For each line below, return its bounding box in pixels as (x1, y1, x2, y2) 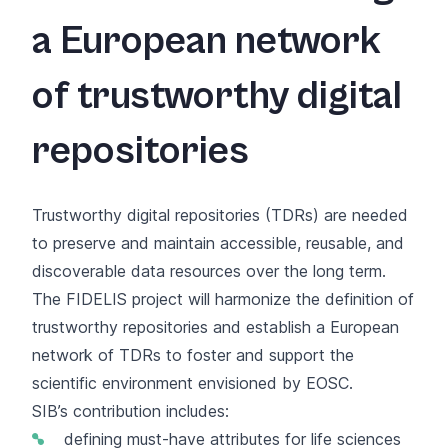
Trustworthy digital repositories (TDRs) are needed (32, 204, 408, 225)
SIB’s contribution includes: (32, 400, 234, 421)
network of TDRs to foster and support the (32, 344, 354, 365)
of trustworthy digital (32, 73, 402, 120)
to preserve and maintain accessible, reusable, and (32, 232, 404, 253)
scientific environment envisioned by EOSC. (32, 372, 358, 393)
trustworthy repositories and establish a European (32, 316, 399, 337)
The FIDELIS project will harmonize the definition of (32, 288, 414, 309)
